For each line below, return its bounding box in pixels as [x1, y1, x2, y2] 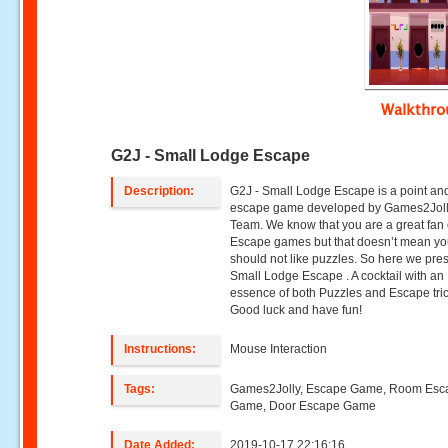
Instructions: [124, 342, 197, 356]
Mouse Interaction [230, 342, 328, 356]
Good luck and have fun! [230, 303, 363, 317]
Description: [124, 184, 195, 198]
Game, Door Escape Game [230, 399, 377, 413]
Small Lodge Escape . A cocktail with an [230, 269, 445, 283]
